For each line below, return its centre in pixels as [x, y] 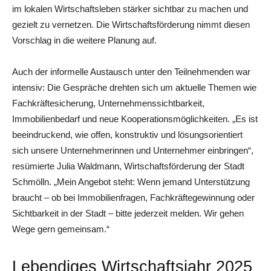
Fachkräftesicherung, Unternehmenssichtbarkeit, [108, 103]
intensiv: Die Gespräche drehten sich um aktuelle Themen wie [134, 87]
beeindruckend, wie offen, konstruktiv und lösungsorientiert [127, 134]
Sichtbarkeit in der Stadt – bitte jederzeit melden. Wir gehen [128, 213]
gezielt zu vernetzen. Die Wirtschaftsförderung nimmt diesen [131, 24]
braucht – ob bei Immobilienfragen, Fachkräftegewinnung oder [133, 197]
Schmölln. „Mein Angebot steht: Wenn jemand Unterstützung [131, 181]
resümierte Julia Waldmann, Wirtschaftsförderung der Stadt [128, 166]
